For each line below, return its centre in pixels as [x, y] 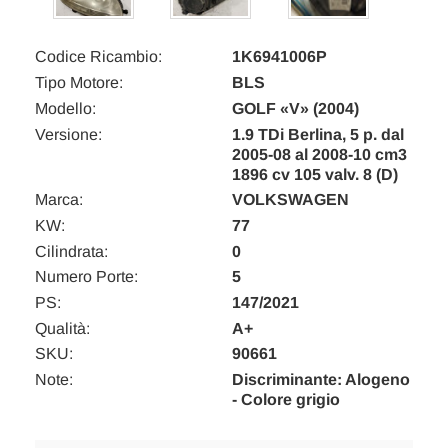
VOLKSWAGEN [290, 200]
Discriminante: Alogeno [321, 380]
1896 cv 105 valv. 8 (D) [315, 174]
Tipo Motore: [79, 83]
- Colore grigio [286, 400]
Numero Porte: [86, 277]
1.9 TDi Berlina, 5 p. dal [318, 134]
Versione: [68, 134]
